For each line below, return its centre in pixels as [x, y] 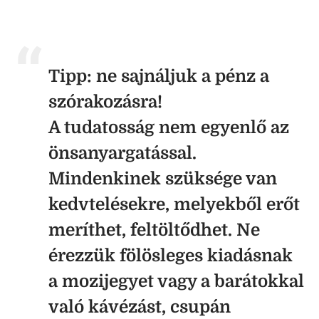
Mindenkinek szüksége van [163, 179]
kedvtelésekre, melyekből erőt [174, 204]
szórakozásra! [105, 102]
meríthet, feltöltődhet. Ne [154, 230]
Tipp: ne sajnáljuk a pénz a [159, 76]
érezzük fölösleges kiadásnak [171, 256]
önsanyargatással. [122, 153]
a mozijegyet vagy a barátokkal [176, 281]
